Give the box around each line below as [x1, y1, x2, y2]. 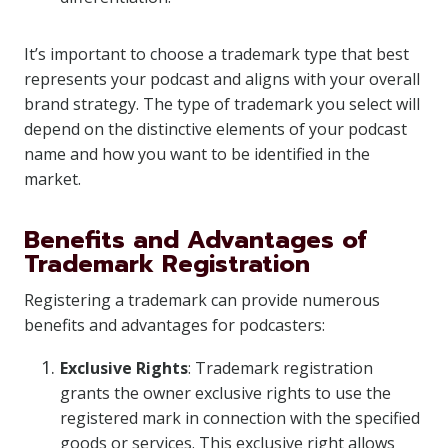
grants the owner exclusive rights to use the [60, 382, 391, 404]
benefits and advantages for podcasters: [24, 314, 325, 336]
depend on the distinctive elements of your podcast [24, 118, 407, 140]
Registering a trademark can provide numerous [24, 289, 380, 311]
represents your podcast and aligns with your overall [24, 68, 420, 90]
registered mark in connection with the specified [60, 407, 420, 429]
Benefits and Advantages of [24, 222, 367, 258]
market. [24, 168, 81, 190]
